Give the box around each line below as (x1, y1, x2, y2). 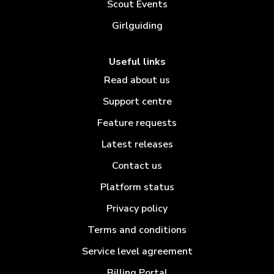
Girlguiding (111, 18, 163, 32)
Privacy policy (106, 202, 168, 216)
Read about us (104, 73, 170, 87)
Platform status (100, 180, 174, 194)
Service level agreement (81, 245, 193, 259)
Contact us (112, 159, 162, 173)
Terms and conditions (87, 223, 187, 237)
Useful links (108, 55, 166, 69)
